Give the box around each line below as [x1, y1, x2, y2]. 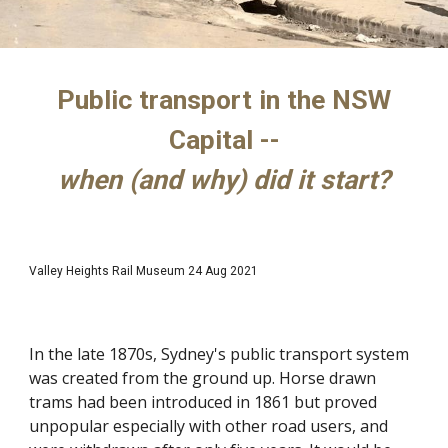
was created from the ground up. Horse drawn [29, 367, 377, 389]
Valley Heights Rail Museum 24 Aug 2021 [29, 264, 259, 278]
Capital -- [168, 124, 280, 156]
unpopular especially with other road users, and [29, 415, 389, 437]
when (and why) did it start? [58, 164, 390, 196]
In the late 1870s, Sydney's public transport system [29, 343, 410, 365]
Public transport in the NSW [57, 84, 391, 116]
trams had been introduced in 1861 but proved [29, 391, 378, 413]
